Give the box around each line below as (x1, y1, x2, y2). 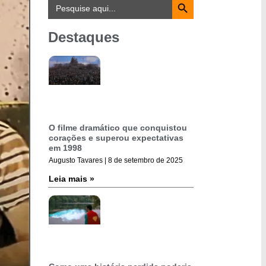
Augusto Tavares (49, 156, 104, 164)
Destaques (48, 28, 119, 45)
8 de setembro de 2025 (106, 156, 183, 164)
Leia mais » (49, 173, 94, 183)
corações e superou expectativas (49, 132, 183, 142)
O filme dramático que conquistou (49, 122, 187, 132)
